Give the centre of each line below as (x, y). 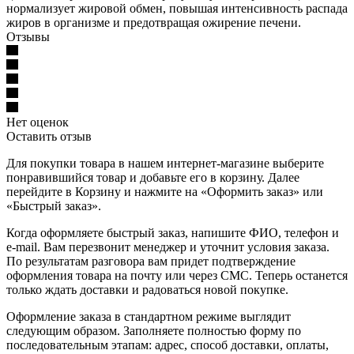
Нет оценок (38, 122)
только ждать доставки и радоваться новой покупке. (147, 289)
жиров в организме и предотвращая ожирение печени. (154, 22)
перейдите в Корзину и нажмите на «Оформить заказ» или (165, 191)
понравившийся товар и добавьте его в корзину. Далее (153, 177)
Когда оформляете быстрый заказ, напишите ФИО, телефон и (173, 232)
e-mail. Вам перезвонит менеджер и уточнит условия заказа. (168, 247)
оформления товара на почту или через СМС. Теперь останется (177, 275)
